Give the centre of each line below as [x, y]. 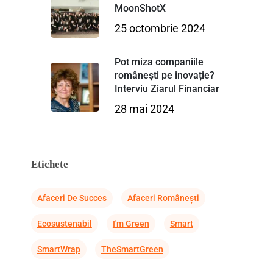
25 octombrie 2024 [160, 28]
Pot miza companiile [159, 62]
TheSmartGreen [132, 249]
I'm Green [131, 223]
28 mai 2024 [144, 108]
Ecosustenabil [64, 223]
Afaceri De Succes [72, 198]
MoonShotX [140, 8]
